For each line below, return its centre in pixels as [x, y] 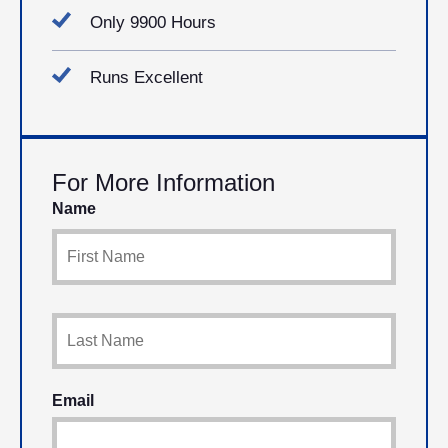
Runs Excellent [146, 77]
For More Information [163, 182]
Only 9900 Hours [153, 22]
